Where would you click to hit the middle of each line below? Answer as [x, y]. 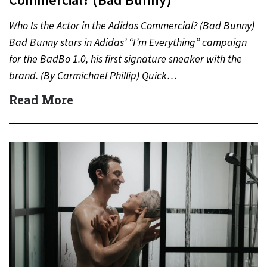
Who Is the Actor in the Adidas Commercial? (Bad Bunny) [132, 25]
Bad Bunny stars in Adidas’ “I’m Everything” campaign [128, 42]
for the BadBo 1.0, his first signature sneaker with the [125, 59]
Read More [41, 100]
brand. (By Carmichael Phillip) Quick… [93, 75]
